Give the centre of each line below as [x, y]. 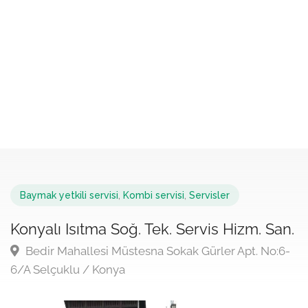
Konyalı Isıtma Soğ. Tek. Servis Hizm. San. [152, 229]
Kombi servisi [154, 195]
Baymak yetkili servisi [69, 195]
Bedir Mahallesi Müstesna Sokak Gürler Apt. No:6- [156, 251]
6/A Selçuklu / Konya [68, 269]
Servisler [209, 195]
